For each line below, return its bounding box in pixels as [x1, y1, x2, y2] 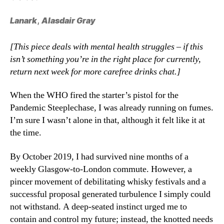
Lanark [10, 15, 37, 25]
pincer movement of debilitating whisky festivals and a [10, 175, 206, 187]
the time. [10, 127, 41, 139]
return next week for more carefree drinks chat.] [10, 65, 180, 77]
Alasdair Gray [41, 15, 95, 25]
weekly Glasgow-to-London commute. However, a [10, 163, 192, 175]
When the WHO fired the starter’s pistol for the [10, 89, 178, 101]
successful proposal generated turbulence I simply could [10, 188, 210, 200]
